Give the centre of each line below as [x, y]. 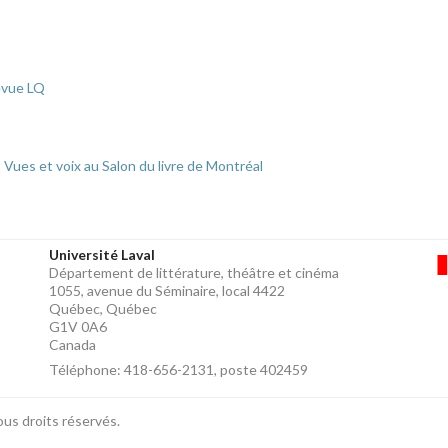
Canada [72, 345]
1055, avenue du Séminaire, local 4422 [167, 291]
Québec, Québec [103, 309]
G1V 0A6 [78, 327]
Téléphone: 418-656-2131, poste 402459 [178, 370]
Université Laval [102, 255]
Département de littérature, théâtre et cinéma [194, 273]
